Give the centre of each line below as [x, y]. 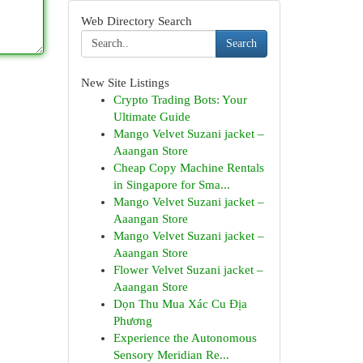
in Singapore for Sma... [171, 185]
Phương [132, 321]
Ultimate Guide [152, 117]
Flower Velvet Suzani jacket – [188, 270]
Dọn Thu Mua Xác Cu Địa [180, 304]
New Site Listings [125, 83]
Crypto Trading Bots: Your [180, 100]
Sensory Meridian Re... [171, 355]
